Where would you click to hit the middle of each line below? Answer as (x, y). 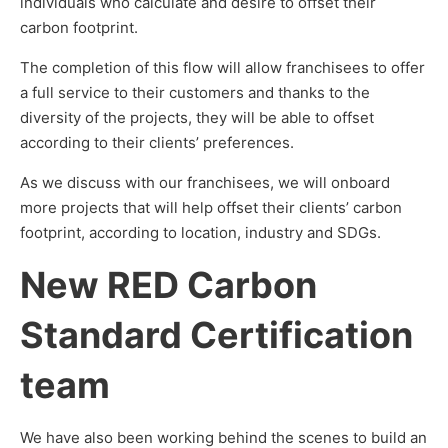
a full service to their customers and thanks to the (195, 92)
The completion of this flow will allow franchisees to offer (222, 67)
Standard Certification (216, 335)
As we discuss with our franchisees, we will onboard (205, 182)
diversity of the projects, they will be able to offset (197, 117)
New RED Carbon (168, 285)
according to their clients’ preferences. (157, 142)
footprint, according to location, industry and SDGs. (200, 232)
